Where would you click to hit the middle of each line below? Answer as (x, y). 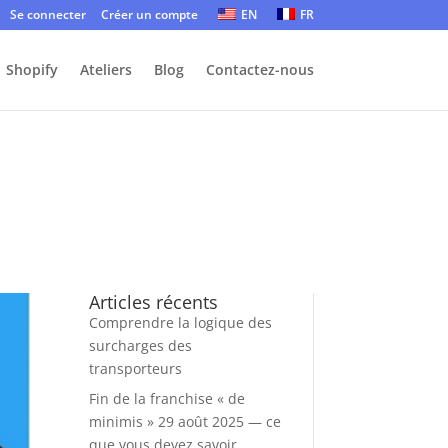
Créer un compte (149, 14)
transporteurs (136, 369)
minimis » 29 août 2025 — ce (185, 422)
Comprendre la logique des (181, 323)
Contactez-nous (259, 69)
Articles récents (154, 302)
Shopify (31, 69)
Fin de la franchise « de (167, 399)
